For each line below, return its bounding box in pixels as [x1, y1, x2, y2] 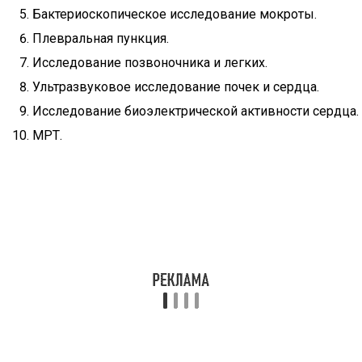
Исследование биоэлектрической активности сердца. [32, 103, 359, 119]
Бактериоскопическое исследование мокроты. [32, 6, 317, 22]
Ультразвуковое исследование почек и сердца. [32, 79, 319, 95]
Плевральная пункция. [32, 31, 169, 46]
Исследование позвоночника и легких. [32, 55, 267, 70]
